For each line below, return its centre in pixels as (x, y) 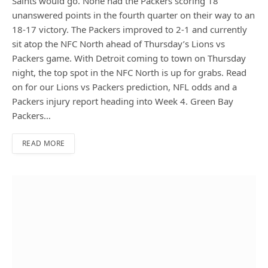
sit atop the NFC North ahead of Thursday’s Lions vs (118, 43)
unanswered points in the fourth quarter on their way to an (133, 15)
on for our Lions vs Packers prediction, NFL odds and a (124, 86)
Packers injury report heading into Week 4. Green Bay (123, 101)
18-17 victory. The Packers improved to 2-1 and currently (130, 29)
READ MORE (44, 143)
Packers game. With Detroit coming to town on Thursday (129, 58)
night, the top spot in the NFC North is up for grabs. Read (129, 72)
